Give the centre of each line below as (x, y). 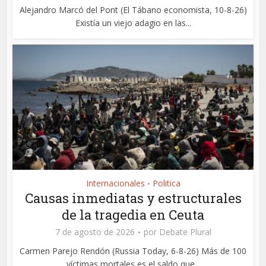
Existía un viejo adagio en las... (133, 23)
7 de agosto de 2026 (95, 232)
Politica (166, 183)
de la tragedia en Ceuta (133, 215)
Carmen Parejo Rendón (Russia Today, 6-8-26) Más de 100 (133, 251)
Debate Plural (185, 232)
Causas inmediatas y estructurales (133, 198)
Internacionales (115, 183)
